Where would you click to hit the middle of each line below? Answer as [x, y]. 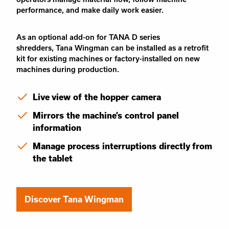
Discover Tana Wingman [74, 199]
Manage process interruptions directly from [122, 146]
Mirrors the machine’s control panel [106, 116]
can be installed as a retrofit [160, 48]
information [57, 128]
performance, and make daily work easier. [90, 10]
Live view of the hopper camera [97, 97]
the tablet [53, 158]
